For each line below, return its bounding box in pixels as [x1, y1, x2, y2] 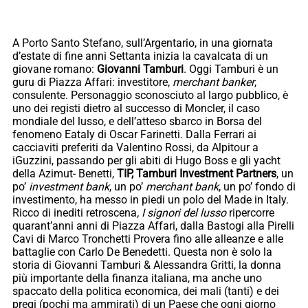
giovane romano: [12, 63, 97, 76]
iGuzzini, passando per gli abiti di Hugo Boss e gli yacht [12, 154, 280, 168]
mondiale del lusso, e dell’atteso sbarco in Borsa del [12, 115, 262, 129]
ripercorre [226, 206, 274, 220]
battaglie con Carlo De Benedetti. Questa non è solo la [12, 245, 272, 259]
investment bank [29, 180, 109, 194]
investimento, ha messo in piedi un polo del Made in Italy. [12, 193, 289, 207]
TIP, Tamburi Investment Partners [117, 167, 276, 181]
